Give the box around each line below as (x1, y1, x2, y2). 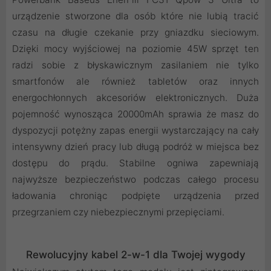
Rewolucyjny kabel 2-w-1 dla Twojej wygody (25, 249, 246, 261)
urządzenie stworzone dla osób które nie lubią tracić (12, 10, 259, 22)
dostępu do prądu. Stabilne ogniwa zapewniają (12, 157, 259, 169)
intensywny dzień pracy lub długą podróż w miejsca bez (12, 141, 259, 153)
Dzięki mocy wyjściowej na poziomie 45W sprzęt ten (12, 43, 259, 55)
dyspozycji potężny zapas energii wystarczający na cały (12, 125, 259, 137)
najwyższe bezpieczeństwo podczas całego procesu (12, 174, 259, 186)
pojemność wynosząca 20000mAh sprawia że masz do (12, 108, 259, 120)
